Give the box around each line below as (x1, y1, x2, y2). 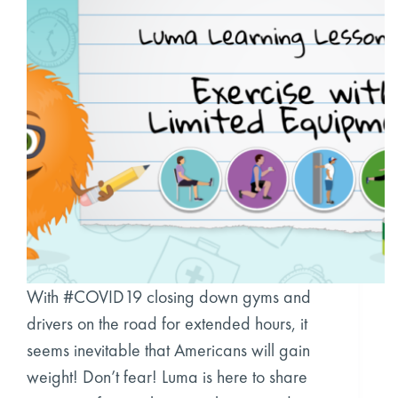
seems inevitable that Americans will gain (27, 338, 310, 362)
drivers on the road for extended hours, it (27, 311, 307, 335)
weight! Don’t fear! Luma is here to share (27, 364, 307, 388)
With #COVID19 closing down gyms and (27, 284, 311, 308)
